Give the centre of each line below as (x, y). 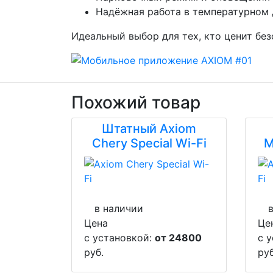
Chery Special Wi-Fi (149, 143)
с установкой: (119, 238)
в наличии (119, 208)
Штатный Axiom (149, 129)
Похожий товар (136, 102)
